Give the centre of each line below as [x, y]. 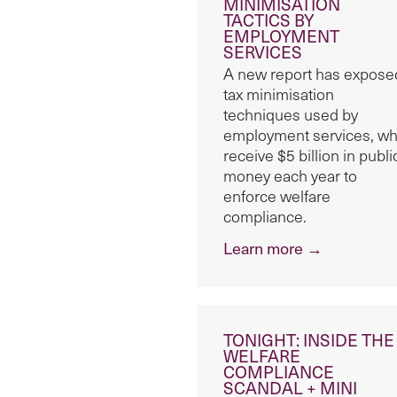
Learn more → [273, 248]
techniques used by [291, 115]
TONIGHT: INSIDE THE [309, 340]
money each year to [290, 176]
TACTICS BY [269, 20]
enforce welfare [277, 196]
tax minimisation [279, 94]
